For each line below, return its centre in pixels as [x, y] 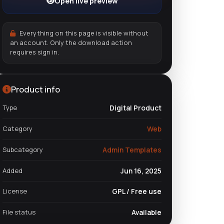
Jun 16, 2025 [141, 170]
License [15, 191]
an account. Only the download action [71, 42]
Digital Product [135, 108]
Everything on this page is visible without [83, 33]
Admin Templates [132, 149]
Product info [35, 89]
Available [146, 212]
